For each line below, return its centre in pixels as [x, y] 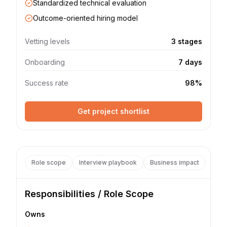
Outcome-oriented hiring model [85, 18]
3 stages [187, 41]
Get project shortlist [113, 111]
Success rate [47, 83]
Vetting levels [47, 41]
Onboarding [45, 62]
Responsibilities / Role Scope [89, 194]
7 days [190, 62]
